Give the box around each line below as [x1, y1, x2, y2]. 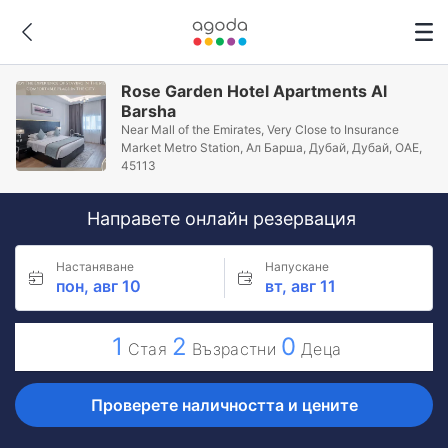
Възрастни [192, 339, 276, 359]
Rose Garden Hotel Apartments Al [121, 81, 388, 101]
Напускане [264, 259, 329, 274]
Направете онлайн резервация [87, 208, 361, 229]
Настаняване [56, 259, 134, 274]
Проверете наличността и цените [90, 395, 358, 415]
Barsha [121, 101, 177, 121]
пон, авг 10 [56, 276, 141, 296]
